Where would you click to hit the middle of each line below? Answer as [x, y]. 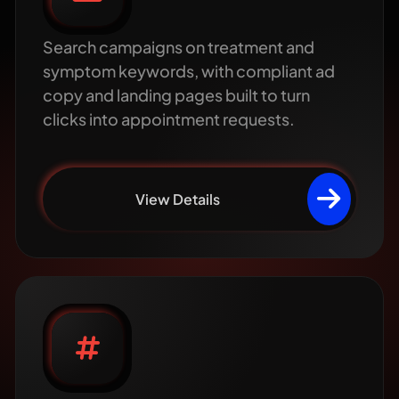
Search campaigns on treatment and [179, 46]
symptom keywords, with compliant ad [189, 70]
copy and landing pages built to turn [177, 94]
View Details [178, 199]
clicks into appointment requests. [169, 118]
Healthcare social [214, 336]
